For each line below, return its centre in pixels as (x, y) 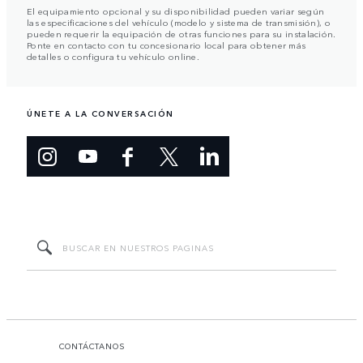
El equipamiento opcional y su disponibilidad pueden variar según (176, 10)
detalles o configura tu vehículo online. (113, 56)
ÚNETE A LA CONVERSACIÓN (100, 113)
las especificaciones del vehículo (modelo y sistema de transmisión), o (179, 21)
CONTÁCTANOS (92, 346)
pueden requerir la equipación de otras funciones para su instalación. (181, 33)
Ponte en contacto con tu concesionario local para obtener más (167, 44)
